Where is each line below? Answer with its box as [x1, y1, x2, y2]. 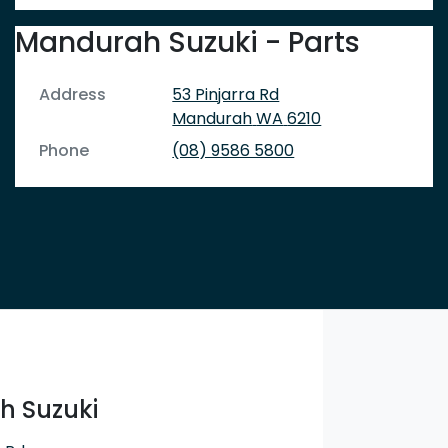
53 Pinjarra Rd [172, 83, 280, 107]
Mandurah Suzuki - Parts [15, 23, 360, 63]
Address [39, 83, 106, 107]
